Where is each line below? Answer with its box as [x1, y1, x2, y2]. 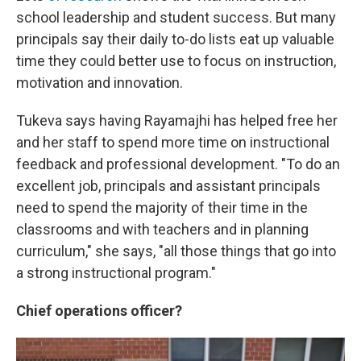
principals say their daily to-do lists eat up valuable [16, 31, 334, 48]
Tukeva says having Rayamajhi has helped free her [16, 112, 338, 129]
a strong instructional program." [16, 264, 216, 281]
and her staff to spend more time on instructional [16, 134, 330, 151]
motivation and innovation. [16, 74, 183, 91]
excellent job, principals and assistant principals [16, 177, 321, 194]
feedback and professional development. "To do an [16, 156, 340, 172]
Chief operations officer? [16, 302, 182, 319]
